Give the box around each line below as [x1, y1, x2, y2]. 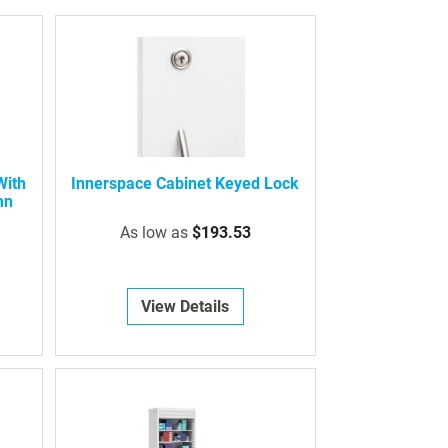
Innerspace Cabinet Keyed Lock [71, 174, 300, 194]
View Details [141, 297, 230, 317]
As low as [119, 223, 188, 243]
